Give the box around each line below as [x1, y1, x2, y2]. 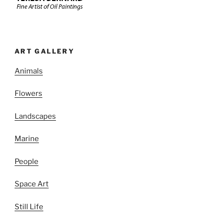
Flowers [15, 89, 42, 98]
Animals [15, 66, 43, 75]
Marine [15, 134, 39, 144]
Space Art [15, 180, 49, 189]
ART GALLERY [15, 47, 74, 55]
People [15, 157, 38, 166]
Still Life [15, 202, 43, 211]
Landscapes [15, 111, 56, 121]
